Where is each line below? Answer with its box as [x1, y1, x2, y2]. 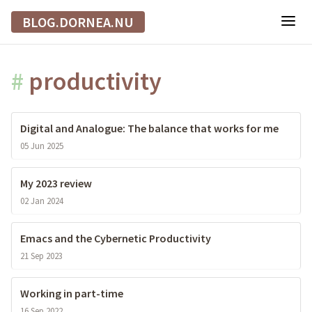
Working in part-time [20, 286, 123, 301]
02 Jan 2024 [20, 195, 63, 207]
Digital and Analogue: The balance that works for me [20, 121, 279, 136]
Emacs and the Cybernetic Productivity [20, 231, 211, 246]
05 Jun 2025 [20, 140, 63, 152]
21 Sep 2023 [20, 250, 63, 262]
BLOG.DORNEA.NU [22, 13, 134, 31]
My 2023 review [20, 176, 92, 191]
